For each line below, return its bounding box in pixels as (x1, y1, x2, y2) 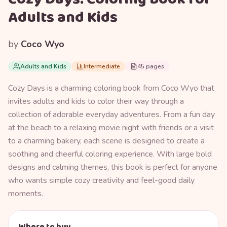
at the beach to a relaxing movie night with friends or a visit (8, 122, 214, 133)
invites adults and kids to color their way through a (8, 95, 184, 107)
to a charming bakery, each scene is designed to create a (8, 135, 205, 146)
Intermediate (84, 62, 120, 70)
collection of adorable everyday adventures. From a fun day (8, 108, 215, 120)
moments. (8, 187, 43, 199)
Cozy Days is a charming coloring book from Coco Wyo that (8, 82, 214, 94)
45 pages (137, 62, 164, 70)
